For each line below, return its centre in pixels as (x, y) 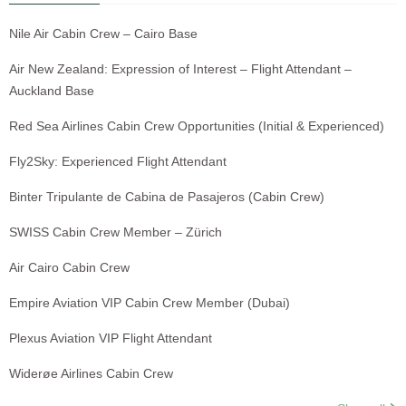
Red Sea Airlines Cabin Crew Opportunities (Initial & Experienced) (197, 126)
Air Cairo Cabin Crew (69, 267)
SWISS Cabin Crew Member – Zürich (116, 232)
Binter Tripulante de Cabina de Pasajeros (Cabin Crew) (167, 196)
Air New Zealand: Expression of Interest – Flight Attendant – (180, 68)
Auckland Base (52, 90)
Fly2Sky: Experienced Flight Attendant (118, 161)
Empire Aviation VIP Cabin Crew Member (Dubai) (150, 302)
